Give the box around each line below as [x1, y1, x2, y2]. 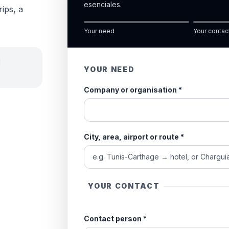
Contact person [84, 214, 142, 223]
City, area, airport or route [84, 132, 179, 141]
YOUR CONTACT [88, 181, 160, 190]
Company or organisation [84, 85, 177, 94]
